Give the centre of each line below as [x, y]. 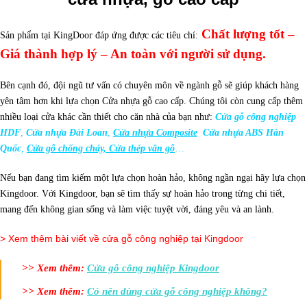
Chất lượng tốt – [246, 34]
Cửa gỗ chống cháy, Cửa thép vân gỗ [101, 149]
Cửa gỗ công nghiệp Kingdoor [153, 268]
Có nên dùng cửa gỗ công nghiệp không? [177, 291]
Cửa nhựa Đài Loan [67, 133]
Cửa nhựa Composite [155, 133]
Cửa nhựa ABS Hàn [243, 133]
